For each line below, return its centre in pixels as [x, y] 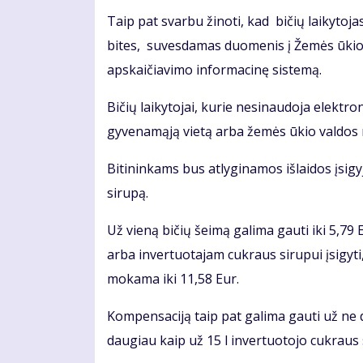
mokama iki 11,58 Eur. [173, 279]
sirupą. [129, 193]
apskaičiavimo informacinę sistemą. [214, 70]
